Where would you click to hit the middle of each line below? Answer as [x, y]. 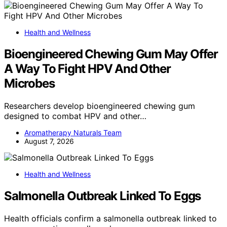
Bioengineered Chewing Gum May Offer [111, 54]
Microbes [29, 84]
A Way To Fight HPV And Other [87, 69]
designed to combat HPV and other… [75, 116]
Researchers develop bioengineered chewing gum [100, 106]
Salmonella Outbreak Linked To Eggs [103, 196]
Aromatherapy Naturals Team [73, 133]
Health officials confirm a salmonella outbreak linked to [110, 219]
